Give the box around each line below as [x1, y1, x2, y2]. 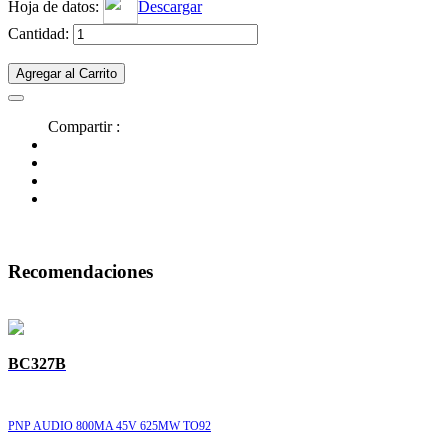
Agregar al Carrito [16, 66, 117, 81]
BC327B [8, 355, 66, 373]
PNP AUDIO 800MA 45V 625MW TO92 [8, 419, 211, 434]
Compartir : [48, 118, 120, 135]
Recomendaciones [8, 260, 153, 282]
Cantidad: [8, 25, 73, 42]
